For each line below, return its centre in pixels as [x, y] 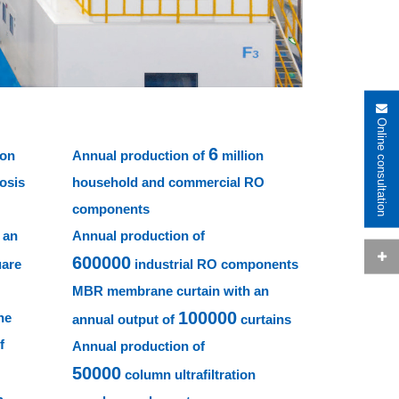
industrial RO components [214, 265]
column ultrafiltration [188, 375]
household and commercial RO [168, 183]
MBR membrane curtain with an [170, 291]
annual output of [125, 320]
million [240, 156]
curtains [264, 320]
